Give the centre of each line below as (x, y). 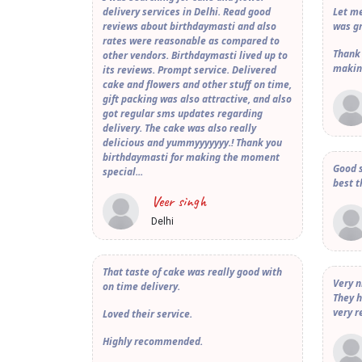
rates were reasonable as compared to (191, 41)
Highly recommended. (153, 342)
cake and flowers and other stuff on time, (197, 85)
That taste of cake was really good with (192, 272)
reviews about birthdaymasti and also (189, 27)
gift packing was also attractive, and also (197, 99)
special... (123, 172)
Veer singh (179, 202)
